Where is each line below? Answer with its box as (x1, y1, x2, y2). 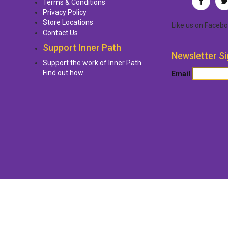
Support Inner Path (43, 42, 121, 53)
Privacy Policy (43, 8, 87, 16)
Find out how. (43, 69, 84, 77)
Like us (171, 21, 195, 30)
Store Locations (43, 18, 93, 26)
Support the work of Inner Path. (43, 59, 143, 67)
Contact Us (43, 28, 78, 37)
